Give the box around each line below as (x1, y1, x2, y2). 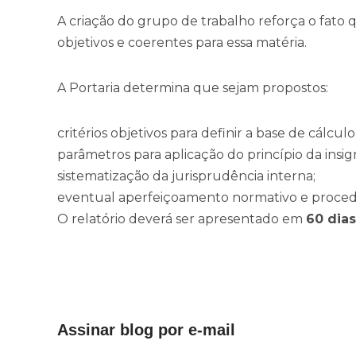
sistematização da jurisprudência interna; (57, 168, 315, 184)
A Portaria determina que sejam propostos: (57, 80, 328, 96)
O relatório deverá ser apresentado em (57, 211, 306, 227)
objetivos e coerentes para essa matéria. (57, 35, 307, 51)
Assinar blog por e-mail (57, 321, 235, 339)
